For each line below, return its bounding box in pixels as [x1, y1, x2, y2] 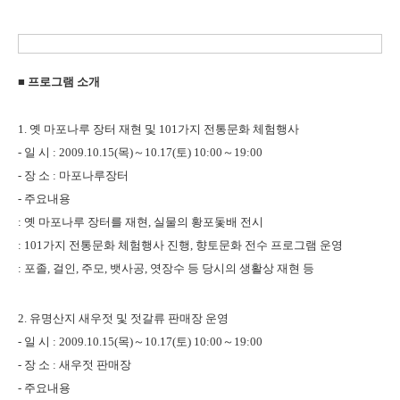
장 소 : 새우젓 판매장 [24, 358, 131, 371]
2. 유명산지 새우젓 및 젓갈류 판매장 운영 [18, 312, 229, 325]
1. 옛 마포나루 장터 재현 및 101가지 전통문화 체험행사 [18, 122, 299, 136]
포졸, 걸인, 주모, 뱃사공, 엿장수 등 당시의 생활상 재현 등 [24, 262, 314, 275]
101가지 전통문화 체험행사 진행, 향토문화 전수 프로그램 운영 [24, 238, 343, 252]
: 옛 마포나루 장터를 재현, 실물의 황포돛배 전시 [18, 215, 263, 229]
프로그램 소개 [28, 75, 100, 88]
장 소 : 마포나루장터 [24, 169, 129, 182]
